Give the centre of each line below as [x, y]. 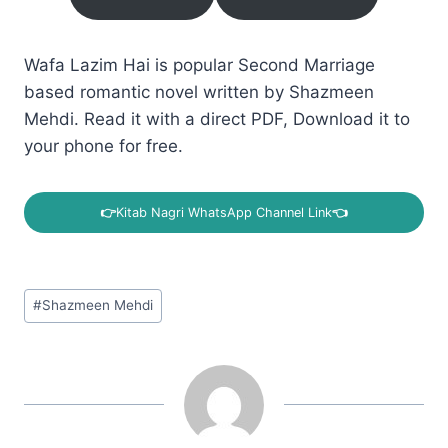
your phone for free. [103, 146]
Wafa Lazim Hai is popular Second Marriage [199, 65]
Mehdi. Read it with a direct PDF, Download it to [217, 119]
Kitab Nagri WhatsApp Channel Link [224, 212]
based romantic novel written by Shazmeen [199, 92]
